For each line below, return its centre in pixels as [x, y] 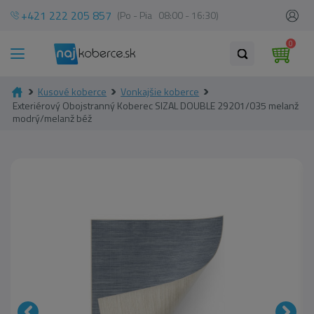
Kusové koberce [73, 91]
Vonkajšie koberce [160, 91]
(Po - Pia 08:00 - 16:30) [168, 15]
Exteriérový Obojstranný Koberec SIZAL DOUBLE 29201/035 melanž [156, 105]
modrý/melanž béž [52, 118]
